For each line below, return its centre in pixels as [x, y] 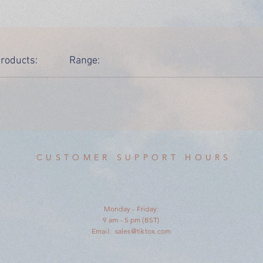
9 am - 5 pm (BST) [131, 220]
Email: [103, 231]
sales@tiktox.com [143, 231]
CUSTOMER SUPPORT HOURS [134, 157]
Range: [85, 60]
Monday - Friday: [131, 208]
